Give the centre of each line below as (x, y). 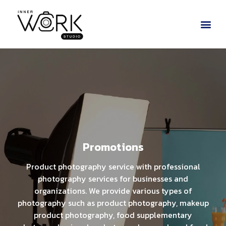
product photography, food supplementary (113, 215)
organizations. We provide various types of (113, 191)
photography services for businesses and (113, 179)
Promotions (113, 147)
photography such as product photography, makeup (113, 203)
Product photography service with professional (113, 167)
